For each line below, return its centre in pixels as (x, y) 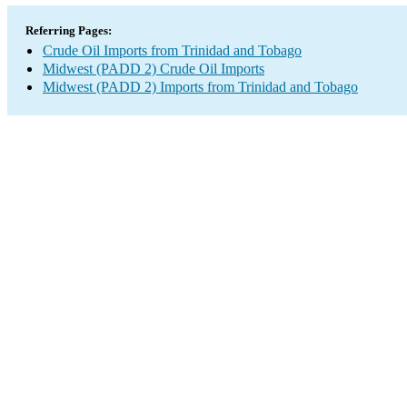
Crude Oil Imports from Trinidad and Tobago (172, 50)
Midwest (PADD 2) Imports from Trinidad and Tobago (200, 87)
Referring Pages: (69, 30)
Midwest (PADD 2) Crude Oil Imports (154, 69)
